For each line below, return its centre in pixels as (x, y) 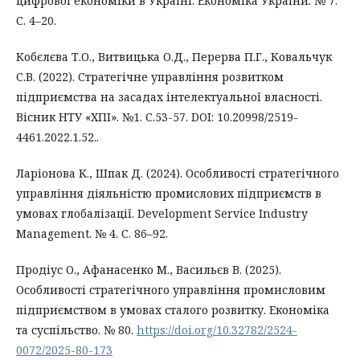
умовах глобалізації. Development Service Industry (162, 213)
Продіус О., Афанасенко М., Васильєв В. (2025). (149, 269)
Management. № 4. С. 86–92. (92, 233)
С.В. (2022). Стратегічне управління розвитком (150, 76)
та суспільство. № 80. (76, 329)
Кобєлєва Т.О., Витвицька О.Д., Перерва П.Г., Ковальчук (174, 56)
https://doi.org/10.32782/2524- (217, 329)
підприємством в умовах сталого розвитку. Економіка (173, 309)
